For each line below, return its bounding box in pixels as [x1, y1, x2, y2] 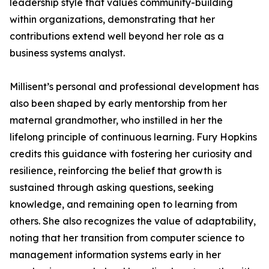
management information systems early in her [10, 249, 221, 261]
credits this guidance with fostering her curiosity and [10, 148, 252, 160]
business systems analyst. [10, 47, 125, 59]
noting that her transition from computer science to [10, 232, 244, 244]
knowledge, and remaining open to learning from [10, 198, 237, 210]
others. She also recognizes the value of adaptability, [10, 215, 256, 227]
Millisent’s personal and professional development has [10, 80, 259, 92]
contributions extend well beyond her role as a [10, 30, 224, 42]
